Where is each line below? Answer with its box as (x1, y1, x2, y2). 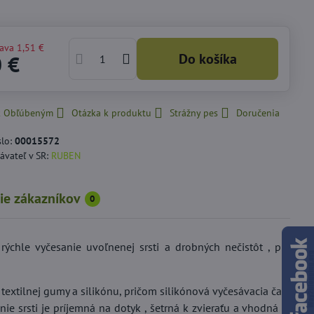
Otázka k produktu (71, 107, 152, 119)
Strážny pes (170, 107, 219, 119)
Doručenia (236, 107, 280, 119)
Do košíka (187, 50, 237, 68)
